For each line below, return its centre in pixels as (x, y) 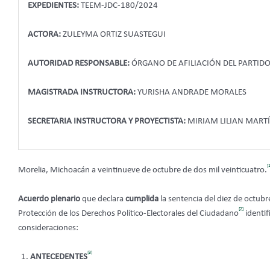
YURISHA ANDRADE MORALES (191, 92)
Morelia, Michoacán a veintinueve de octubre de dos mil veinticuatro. (143, 171)
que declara (104, 199)
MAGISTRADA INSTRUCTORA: (82, 92)
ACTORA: (44, 34)
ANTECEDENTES (59, 257)
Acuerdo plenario (50, 199)
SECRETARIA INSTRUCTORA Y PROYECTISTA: (107, 121)
